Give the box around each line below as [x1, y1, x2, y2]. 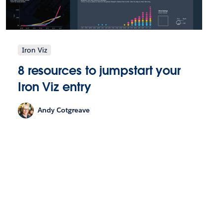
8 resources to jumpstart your [17, 62, 181, 78]
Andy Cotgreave [37, 106, 90, 115]
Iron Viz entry [17, 79, 91, 95]
